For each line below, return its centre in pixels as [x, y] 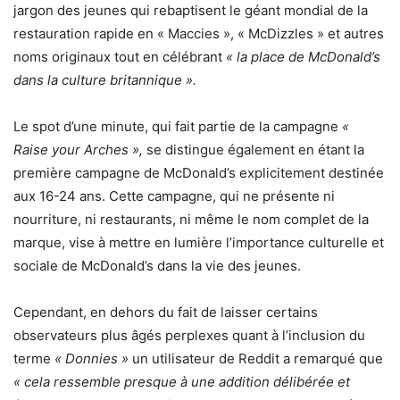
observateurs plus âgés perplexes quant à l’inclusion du [189, 335]
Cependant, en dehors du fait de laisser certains [166, 312]
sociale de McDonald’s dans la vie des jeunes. [157, 265]
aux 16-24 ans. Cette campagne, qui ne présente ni [174, 196]
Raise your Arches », [78, 149]
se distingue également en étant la [254, 149]
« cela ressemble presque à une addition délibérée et [182, 381]
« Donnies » [92, 358]
